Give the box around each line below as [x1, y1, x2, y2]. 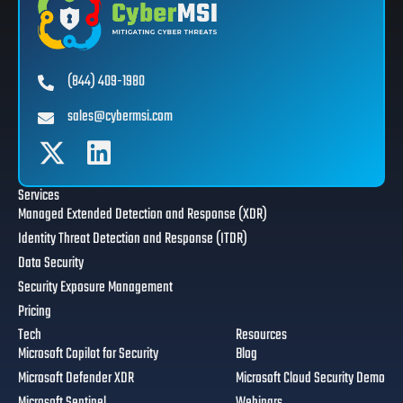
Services [18, 184, 59, 209]
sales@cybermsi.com [67, 105, 173, 130]
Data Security [18, 252, 84, 276]
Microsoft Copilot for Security [18, 343, 158, 367]
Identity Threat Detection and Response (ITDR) [18, 228, 247, 252]
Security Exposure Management [18, 276, 173, 300]
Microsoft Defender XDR [18, 367, 134, 391]
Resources [236, 324, 287, 348]
